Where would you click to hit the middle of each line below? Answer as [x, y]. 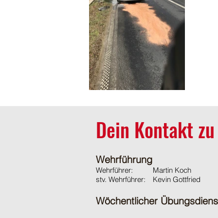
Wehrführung [124, 159]
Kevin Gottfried [177, 179]
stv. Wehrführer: [121, 179]
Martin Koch [172, 170]
